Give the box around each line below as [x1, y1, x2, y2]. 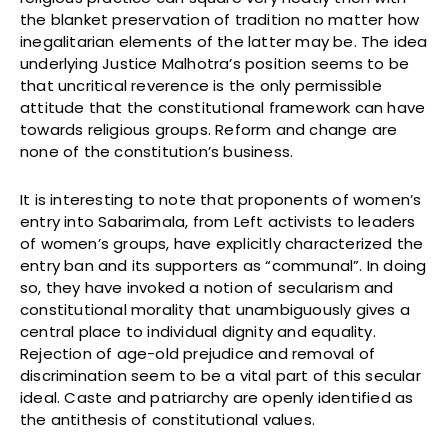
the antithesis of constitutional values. [20, 409, 315, 431]
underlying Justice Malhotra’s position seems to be [20, 53, 410, 75]
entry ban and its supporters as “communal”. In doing [20, 255, 427, 277]
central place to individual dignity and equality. [20, 321, 376, 343]
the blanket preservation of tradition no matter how [20, 9, 420, 31]
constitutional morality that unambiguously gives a [20, 299, 411, 321]
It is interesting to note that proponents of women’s [20, 189, 422, 211]
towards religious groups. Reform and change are [20, 119, 398, 141]
